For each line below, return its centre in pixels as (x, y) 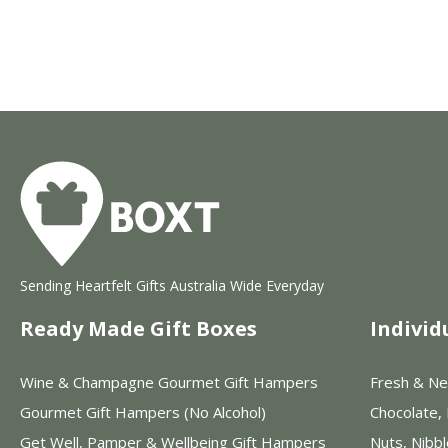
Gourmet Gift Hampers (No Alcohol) (143, 411)
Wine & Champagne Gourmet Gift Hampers (169, 381)
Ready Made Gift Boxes (138, 328)
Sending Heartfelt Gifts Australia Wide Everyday (172, 285)
